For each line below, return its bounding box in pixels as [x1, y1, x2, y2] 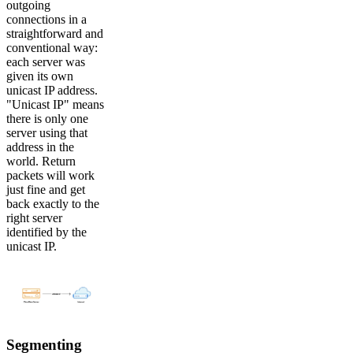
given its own [6, 69, 73, 84]
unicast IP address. [6, 84, 98, 98]
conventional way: [6, 41, 98, 55]
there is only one [6, 112, 88, 126]
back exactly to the [6, 197, 99, 211]
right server [6, 211, 62, 225]
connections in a [6, 13, 87, 27]
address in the [6, 140, 74, 154]
